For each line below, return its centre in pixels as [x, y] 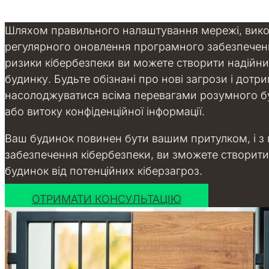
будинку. [28, 79]
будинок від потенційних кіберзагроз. [104, 171]
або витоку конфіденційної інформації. [105, 112]
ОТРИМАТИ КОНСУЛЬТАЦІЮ [107, 199]
